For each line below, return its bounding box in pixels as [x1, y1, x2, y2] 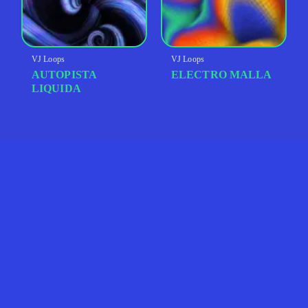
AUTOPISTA [32, 69, 96, 80]
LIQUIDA [32, 82, 81, 94]
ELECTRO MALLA [171, 69, 272, 80]
